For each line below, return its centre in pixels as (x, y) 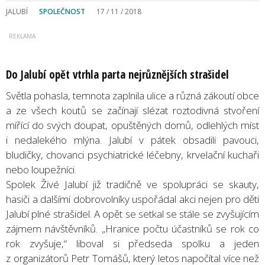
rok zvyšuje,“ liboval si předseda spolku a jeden (132, 243)
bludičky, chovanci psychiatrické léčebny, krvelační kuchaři (132, 154)
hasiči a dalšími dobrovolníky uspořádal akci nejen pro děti (132, 199)
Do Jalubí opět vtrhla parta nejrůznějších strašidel (117, 74)
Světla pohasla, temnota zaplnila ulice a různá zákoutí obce (132, 95)
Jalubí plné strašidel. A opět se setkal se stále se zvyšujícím (132, 214)
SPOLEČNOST (62, 11)
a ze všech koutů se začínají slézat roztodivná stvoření (132, 110)
